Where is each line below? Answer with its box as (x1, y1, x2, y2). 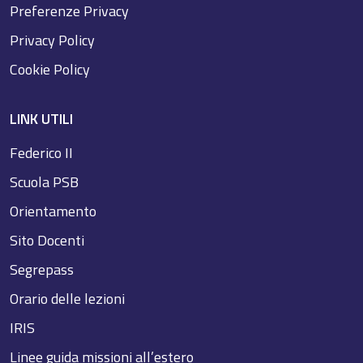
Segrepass (10, 258, 74, 280)
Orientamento (10, 199, 96, 222)
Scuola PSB (10, 170, 79, 193)
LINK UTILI (10, 107, 73, 130)
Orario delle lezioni (10, 287, 125, 310)
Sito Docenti (10, 228, 84, 251)
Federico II (10, 141, 73, 164)
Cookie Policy (10, 58, 90, 80)
